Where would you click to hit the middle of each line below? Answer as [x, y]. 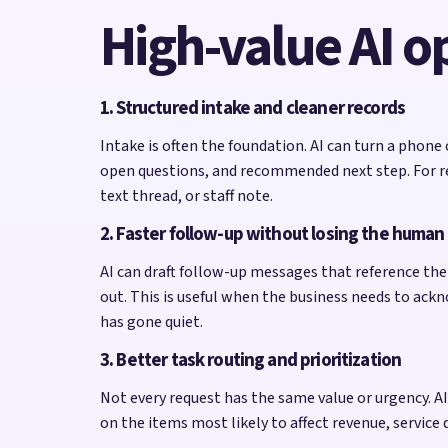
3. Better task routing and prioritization [251, 360]
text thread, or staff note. [186, 195]
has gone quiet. [151, 321]
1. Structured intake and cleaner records [253, 108]
